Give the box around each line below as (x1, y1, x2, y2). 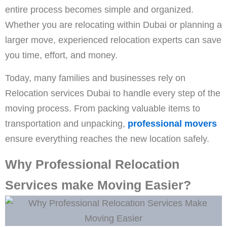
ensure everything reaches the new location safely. (5, 133, 209, 144)
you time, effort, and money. (5, 50, 118, 60)
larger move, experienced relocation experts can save (5, 34, 221, 45)
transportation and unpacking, (5, 118, 128, 129)
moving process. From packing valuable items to (5, 103, 200, 113)
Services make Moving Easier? (5, 178, 191, 192)
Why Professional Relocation (5, 157, 179, 171)
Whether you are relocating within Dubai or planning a (5, 19, 222, 30)
